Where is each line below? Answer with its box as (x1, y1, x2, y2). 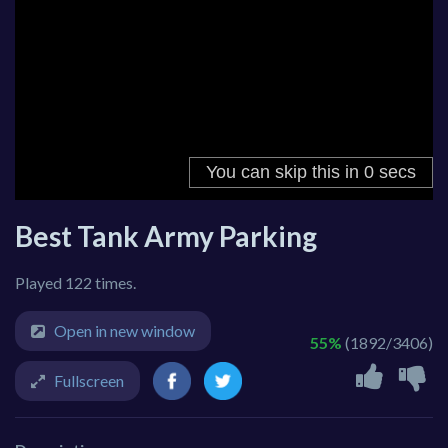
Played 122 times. (15, 273, 136, 293)
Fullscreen (54, 371, 124, 391)
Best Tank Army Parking (15, 219, 317, 254)
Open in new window (54, 321, 195, 341)
